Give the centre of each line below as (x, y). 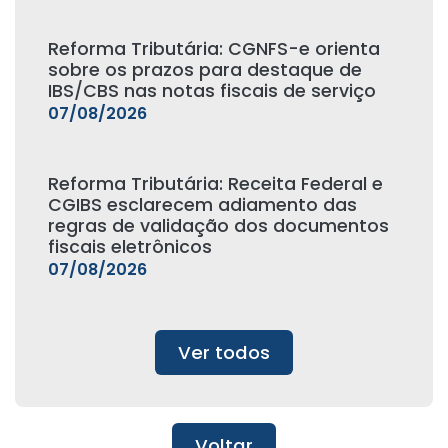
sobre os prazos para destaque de (204, 70)
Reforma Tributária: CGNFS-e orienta (213, 49)
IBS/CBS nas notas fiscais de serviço (211, 91)
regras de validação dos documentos (218, 226)
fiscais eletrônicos (129, 247)
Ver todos (224, 352)
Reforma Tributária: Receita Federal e (215, 184)
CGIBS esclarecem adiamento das (202, 205)
